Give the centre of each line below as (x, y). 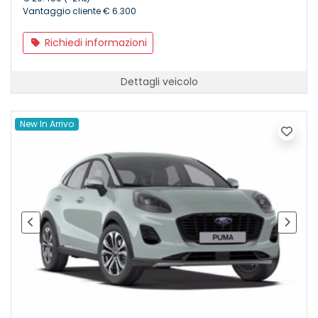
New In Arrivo (47, 124)
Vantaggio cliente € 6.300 (79, 11)
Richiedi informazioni (94, 43)
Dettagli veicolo (159, 82)
